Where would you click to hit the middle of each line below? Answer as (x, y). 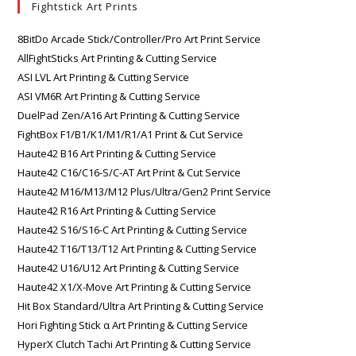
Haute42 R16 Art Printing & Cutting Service (117, 210)
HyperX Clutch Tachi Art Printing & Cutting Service (135, 344)
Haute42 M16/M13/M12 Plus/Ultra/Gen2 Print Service (145, 191)
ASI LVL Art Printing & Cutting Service (104, 77)
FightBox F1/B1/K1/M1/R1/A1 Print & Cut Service (131, 134)
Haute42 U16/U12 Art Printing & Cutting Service (129, 267)
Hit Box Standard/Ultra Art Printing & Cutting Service (141, 306)
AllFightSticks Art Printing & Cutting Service (118, 58)
